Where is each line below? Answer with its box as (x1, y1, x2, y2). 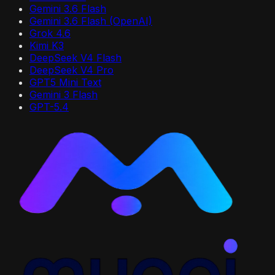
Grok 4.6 (29, 26, 71, 39)
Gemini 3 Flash (29, 88, 98, 101)
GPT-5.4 (29, 100, 69, 113)
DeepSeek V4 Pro (29, 63, 114, 76)
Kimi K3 (29, 39, 64, 52)
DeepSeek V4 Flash (29, 51, 122, 64)
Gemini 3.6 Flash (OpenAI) (29, 14, 152, 27)
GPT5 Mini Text (29, 76, 101, 88)
